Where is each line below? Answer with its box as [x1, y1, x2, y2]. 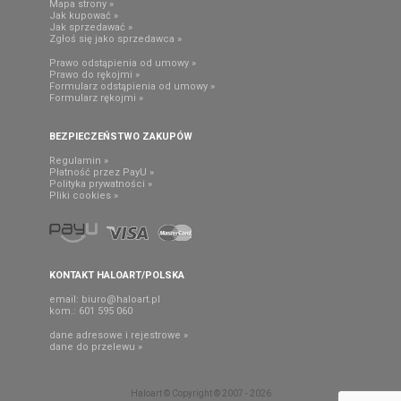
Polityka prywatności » [49, 178, 152, 191]
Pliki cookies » [49, 190, 118, 202]
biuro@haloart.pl [81, 294, 160, 306]
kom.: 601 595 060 [49, 305, 132, 318]
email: [49, 294, 81, 306]
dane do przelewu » [49, 341, 142, 354]
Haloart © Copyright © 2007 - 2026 [130, 388, 271, 399]
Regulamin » [49, 155, 108, 167]
